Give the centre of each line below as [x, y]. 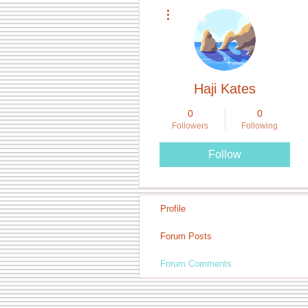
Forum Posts [186, 236]
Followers [190, 126]
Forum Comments [196, 264]
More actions [196, 5]
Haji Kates [225, 89]
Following [260, 126]
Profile [173, 209]
